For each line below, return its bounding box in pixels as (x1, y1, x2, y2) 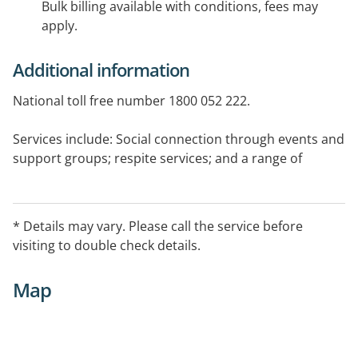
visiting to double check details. (13, 237, 201, 255)
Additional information (13, 58, 189, 82)
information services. (13, 169, 140, 187)
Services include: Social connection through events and (13, 130, 344, 149)
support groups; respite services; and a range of (13, 149, 302, 168)
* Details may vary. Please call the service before (13, 217, 303, 236)
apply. (42, 17, 78, 35)
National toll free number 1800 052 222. (13, 92, 250, 110)
